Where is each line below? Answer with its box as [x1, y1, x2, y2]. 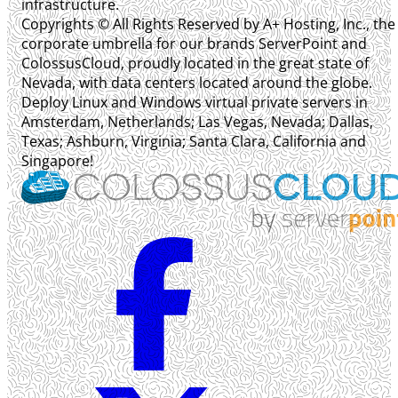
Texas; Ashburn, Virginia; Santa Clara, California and [21, 131, 366, 151]
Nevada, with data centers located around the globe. [21, 72, 372, 92]
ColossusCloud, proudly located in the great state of [21, 52, 369, 73]
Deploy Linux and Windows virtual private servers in [21, 92, 368, 112]
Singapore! [21, 150, 93, 171]
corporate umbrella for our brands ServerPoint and [21, 33, 367, 53]
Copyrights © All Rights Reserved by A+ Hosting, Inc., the [21, 13, 395, 34]
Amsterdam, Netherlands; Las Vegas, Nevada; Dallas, [21, 111, 373, 131]
